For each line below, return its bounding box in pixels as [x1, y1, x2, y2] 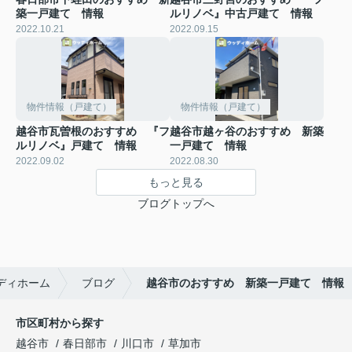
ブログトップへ [137, 197, 214, 211]
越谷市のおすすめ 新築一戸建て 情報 [146, 277, 344, 290]
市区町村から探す [16, 317, 104, 330]
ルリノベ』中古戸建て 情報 [170, 6, 313, 20]
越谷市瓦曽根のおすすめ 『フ [16, 125, 170, 138]
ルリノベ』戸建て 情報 [16, 139, 137, 152]
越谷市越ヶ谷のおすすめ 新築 [170, 125, 324, 138]
